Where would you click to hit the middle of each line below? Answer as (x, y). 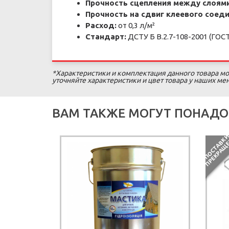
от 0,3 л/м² (136, 25)
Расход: (101, 25)
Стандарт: (106, 37)
